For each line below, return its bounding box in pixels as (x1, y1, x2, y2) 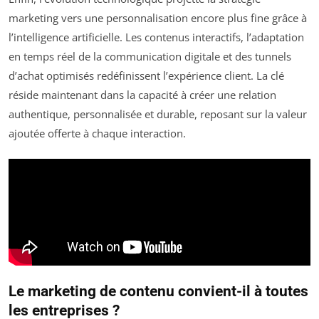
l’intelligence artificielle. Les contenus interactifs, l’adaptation (9, 29, 304, 44)
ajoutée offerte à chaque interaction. (9, 125, 186, 140)
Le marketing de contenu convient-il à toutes (9, 282, 308, 300)
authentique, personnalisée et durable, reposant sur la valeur (9, 106, 307, 121)
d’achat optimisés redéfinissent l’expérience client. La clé (9, 68, 284, 83)
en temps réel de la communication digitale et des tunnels (9, 48, 291, 63)
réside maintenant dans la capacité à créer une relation (9, 87, 276, 102)
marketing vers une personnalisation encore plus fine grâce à (9, 10, 307, 25)
